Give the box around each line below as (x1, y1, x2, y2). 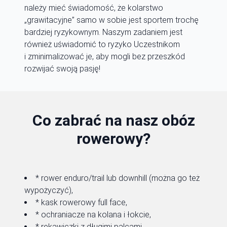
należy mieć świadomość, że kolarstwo (24, 3, 163, 13)
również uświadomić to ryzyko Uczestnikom (24, 40, 180, 49)
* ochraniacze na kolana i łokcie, (35, 210, 151, 219)
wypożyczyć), (24, 185, 73, 195)
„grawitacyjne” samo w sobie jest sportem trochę (24, 15, 199, 25)
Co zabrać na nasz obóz (32, 111, 195, 129)
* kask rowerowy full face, (35, 198, 127, 207)
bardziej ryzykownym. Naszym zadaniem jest (24, 27, 182, 37)
